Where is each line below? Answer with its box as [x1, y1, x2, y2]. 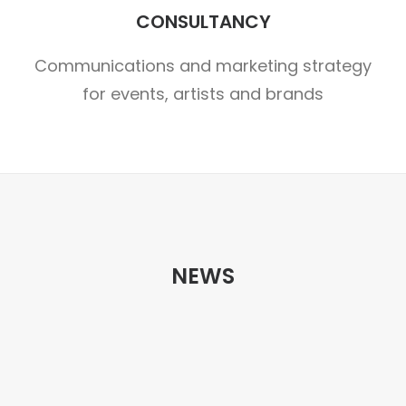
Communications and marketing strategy [34, 54, 372, 77]
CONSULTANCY [135, 9, 271, 34]
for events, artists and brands [82, 82, 324, 105]
